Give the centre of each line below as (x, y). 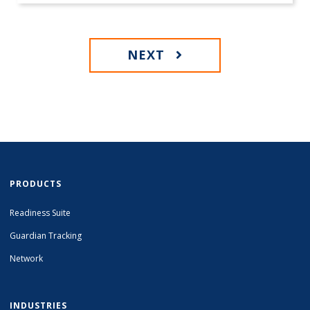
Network (27, 259)
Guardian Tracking (46, 236)
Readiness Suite (40, 213)
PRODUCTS (36, 184)
